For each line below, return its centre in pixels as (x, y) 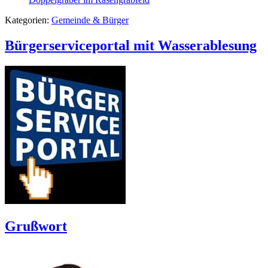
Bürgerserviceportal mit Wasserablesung (131, 45)
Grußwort (36, 226)
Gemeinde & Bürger (90, 20)
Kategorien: (28, 20)
